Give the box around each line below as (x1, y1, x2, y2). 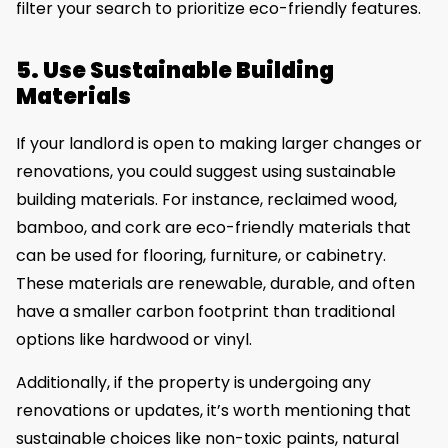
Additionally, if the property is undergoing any (16, 370, 371, 394)
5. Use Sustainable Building (16, 55, 334, 87)
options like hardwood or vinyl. (16, 328, 252, 352)
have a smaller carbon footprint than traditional (16, 300, 395, 324)
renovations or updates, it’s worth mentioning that (16, 398, 411, 422)
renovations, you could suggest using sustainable (16, 160, 396, 184)
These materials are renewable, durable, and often (16, 272, 415, 296)
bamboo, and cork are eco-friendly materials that (16, 216, 411, 240)
